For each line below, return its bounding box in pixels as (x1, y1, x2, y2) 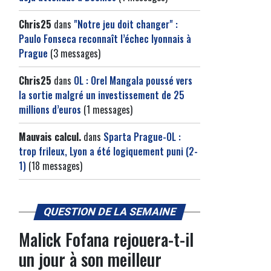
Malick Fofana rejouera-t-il (19, 227, 194, 252)
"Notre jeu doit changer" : (74, 17, 178, 31)
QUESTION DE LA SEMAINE (41, 206, 178, 218)
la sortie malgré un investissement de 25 (19, 88, 184, 102)
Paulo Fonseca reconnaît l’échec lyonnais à (19, 31, 191, 46)
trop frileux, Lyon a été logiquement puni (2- (19, 144, 198, 158)
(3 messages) (48, 46, 100, 60)
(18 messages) (26, 158, 82, 173)
